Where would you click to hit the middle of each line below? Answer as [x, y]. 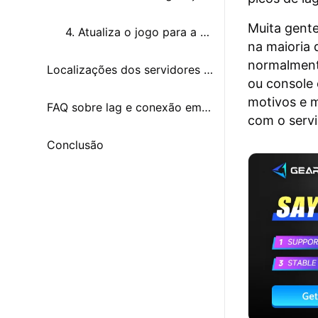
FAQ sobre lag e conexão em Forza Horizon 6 [206, 107]
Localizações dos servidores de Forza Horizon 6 [208, 69]
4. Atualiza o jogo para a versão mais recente [205, 32]
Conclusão [75, 144]
